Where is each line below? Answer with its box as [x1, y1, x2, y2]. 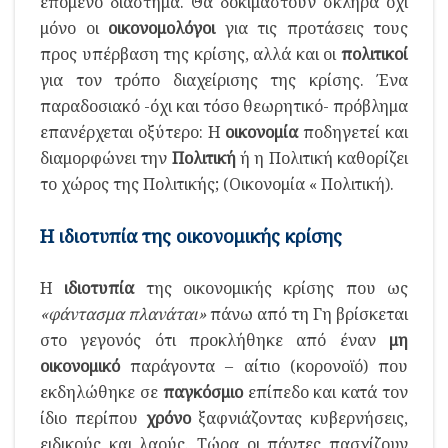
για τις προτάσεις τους [215, 16, 408, 39]
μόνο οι [40, 16, 108, 39]
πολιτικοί [341, 42, 408, 65]
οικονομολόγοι [108, 16, 215, 39]
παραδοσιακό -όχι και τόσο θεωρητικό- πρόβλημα [40, 94, 408, 117]
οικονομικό [40, 354, 120, 377]
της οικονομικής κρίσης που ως [134, 276, 409, 299]
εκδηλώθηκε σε [40, 380, 163, 403]
